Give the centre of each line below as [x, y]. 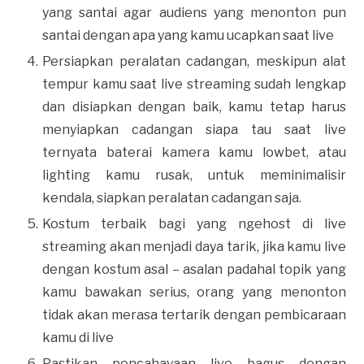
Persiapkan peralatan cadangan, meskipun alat [194, 61]
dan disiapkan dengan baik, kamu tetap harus [194, 106]
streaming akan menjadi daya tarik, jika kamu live [194, 246]
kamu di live [79, 337]
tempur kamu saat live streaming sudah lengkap [194, 84]
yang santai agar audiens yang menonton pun [194, 12]
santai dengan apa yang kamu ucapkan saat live [188, 35]
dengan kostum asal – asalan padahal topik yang [194, 269]
